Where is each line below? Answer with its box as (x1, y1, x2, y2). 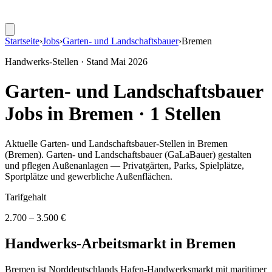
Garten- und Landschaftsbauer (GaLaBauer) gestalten (46, 149, 251, 160)
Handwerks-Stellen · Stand (5, 56, 110, 67)
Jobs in (5, 103, 69, 125)
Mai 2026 (110, 56, 148, 67)
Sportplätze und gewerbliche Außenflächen (5, 171, 170, 182)
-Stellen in (156, 138, 197, 149)
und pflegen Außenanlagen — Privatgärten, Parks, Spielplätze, (5, 160, 244, 171)
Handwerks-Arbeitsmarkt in (5, 235, 186, 251)
